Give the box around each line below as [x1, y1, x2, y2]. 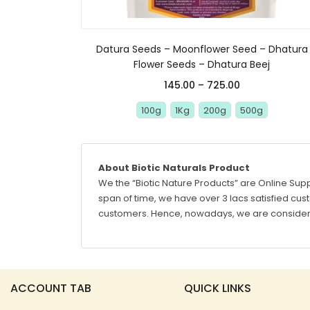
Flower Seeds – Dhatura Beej [134, 57, 271, 71]
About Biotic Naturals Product [98, 161, 250, 174]
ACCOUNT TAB [10, 280, 91, 296]
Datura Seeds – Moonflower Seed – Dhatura [95, 42, 308, 56]
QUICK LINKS [184, 280, 252, 296]
